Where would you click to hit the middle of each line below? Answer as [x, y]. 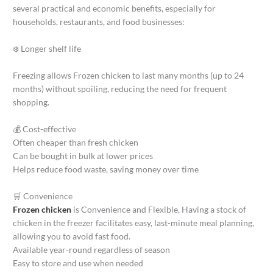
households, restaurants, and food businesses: [99, 22]
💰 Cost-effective [45, 129]
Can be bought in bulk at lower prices [83, 155]
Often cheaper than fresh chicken [76, 142]
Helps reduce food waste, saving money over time [106, 169]
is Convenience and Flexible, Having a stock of [159, 209]
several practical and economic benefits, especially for [115, 9]
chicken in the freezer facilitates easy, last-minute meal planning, [134, 222]
